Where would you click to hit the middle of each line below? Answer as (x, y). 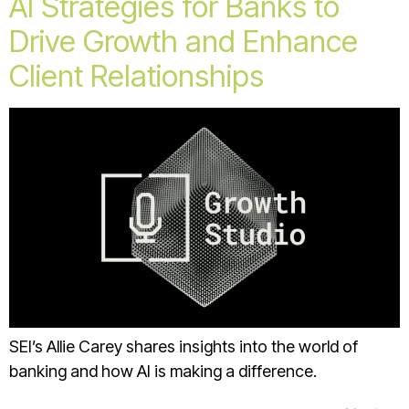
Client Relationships (136, 76)
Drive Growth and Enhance (184, 42)
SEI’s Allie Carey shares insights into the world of (184, 347)
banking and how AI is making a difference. (163, 372)
